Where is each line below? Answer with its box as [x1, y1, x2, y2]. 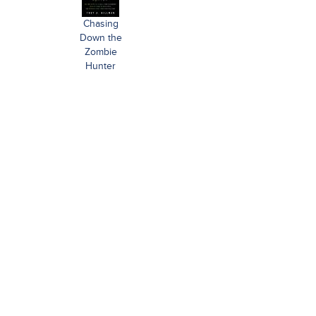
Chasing [83, 18, 119, 30]
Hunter [85, 60, 116, 72]
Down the [79, 32, 122, 44]
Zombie [84, 46, 117, 58]
